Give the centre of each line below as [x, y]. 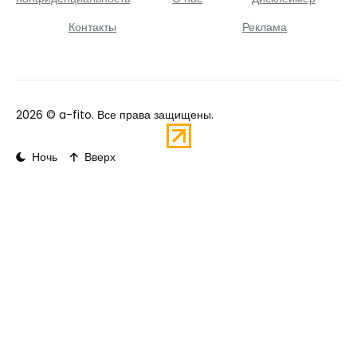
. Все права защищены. [153, 115]
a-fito [75, 115]
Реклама [265, 27]
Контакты [92, 27]
